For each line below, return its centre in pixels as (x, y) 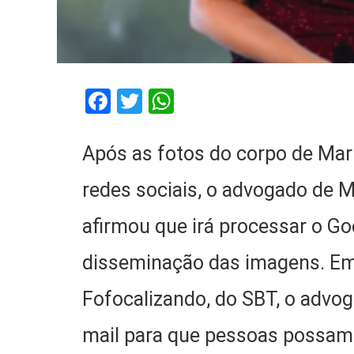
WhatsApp (231, 101)
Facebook (164, 101)
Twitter (182, 101)
